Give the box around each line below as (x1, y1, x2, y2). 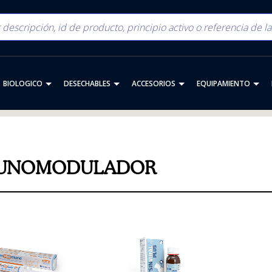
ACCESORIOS (131, 78, 175, 89)
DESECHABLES (63, 78, 110, 89)
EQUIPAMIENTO (196, 78, 250, 89)
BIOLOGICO (2, 78, 42, 89)
